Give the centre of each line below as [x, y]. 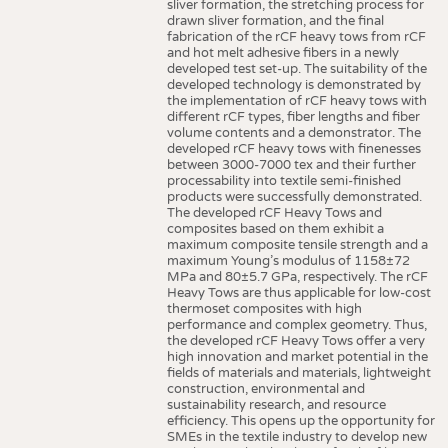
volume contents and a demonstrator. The [293, 133]
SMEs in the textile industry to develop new [296, 437]
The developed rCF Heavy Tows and [274, 213]
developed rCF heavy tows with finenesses [293, 149]
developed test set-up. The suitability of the [296, 69]
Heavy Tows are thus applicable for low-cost [298, 293]
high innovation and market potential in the [297, 357]
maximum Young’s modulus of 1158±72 [288, 261]
